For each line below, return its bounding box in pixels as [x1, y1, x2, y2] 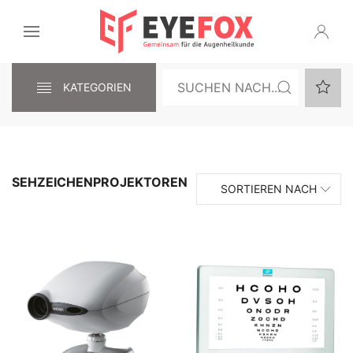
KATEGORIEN [60, 80, 132, 94]
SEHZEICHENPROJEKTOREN [12, 174, 188, 190]
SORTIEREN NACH [221, 182, 317, 195]
